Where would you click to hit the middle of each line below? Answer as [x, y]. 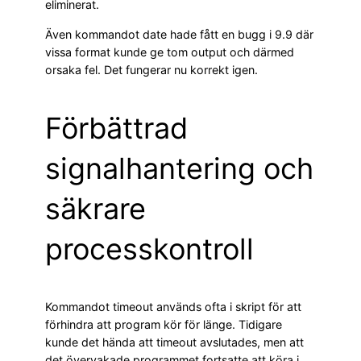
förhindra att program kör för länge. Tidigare [164, 324]
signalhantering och [179, 168]
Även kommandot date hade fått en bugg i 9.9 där [179, 34]
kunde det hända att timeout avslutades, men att [174, 342]
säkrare [95, 208]
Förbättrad [116, 128]
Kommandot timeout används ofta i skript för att [173, 306]
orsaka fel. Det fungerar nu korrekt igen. [151, 69]
